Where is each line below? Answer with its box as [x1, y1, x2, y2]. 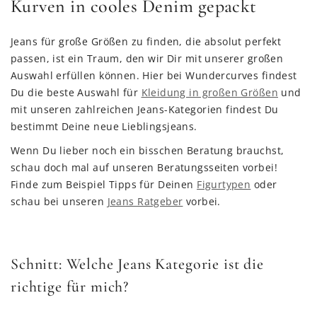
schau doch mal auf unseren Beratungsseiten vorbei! [11, 161, 278, 174]
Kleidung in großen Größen [141, 86, 278, 99]
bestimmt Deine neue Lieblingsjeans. [11, 120, 197, 133]
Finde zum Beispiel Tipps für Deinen [11, 178, 197, 191]
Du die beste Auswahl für [11, 86, 142, 99]
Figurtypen [197, 178, 251, 191]
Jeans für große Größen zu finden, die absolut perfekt [11, 35, 282, 48]
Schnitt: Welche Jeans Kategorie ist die [11, 255, 264, 273]
